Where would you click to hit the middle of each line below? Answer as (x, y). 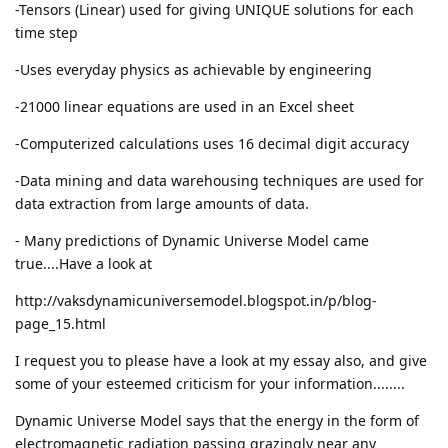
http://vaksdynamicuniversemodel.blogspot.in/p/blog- (196, 300)
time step (46, 32)
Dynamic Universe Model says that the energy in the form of (217, 420)
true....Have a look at (83, 263)
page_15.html (60, 323)
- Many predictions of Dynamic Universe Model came (192, 240)
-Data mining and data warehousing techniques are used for (219, 180)
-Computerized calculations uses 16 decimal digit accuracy (212, 143)
